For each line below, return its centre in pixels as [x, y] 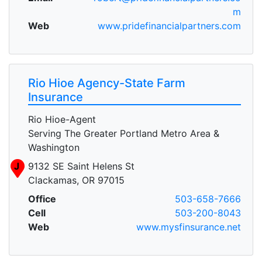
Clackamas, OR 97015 [76, 180]
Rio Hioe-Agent [62, 119]
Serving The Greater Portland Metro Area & [124, 133]
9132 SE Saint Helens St [81, 166]
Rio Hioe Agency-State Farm [107, 83]
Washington [54, 147]
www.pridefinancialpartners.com [169, 25]
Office [42, 199]
